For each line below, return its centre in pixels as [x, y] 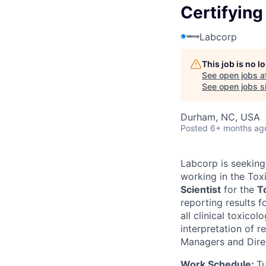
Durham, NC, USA [220, 117]
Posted [194, 128]
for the [239, 189]
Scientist [201, 189]
